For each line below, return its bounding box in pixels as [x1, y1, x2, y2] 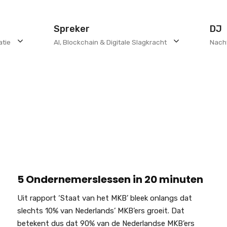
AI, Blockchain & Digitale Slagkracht [54, 37, 167, 46]
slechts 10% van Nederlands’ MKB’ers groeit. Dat [17, 206, 184, 215]
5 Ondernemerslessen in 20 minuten [17, 172, 203, 186]
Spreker [54, 23, 90, 34]
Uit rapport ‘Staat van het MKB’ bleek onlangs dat [17, 194, 192, 203]
